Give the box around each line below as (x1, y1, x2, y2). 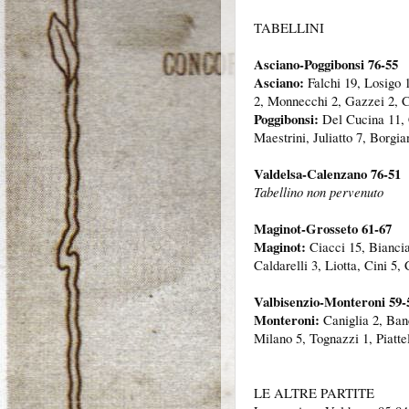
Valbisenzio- (254, 291, 324, 312)
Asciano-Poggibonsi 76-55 (254, 54, 398, 75)
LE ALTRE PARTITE (254, 383, 374, 403)
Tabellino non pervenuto (254, 183, 383, 202)
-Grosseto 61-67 (301, 218, 392, 239)
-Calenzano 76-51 (302, 163, 401, 184)
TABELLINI (254, 18, 324, 37)
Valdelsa (254, 163, 302, 184)
